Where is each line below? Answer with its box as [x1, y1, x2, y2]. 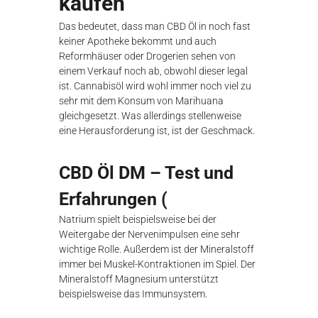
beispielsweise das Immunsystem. [59, 288, 208, 300]
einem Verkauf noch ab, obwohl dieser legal [59, 65, 248, 77]
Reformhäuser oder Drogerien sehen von [59, 50, 236, 62]
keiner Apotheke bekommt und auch [59, 35, 217, 47]
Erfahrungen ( [59, 189, 168, 209]
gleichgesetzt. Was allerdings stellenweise [59, 110, 242, 121]
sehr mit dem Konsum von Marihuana [59, 95, 224, 106]
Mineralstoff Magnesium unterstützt [59, 273, 219, 285]
